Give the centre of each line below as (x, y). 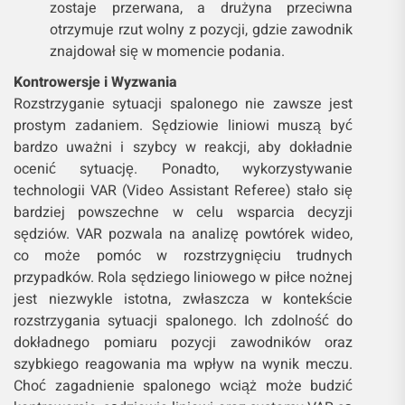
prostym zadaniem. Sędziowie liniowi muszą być (184, 125)
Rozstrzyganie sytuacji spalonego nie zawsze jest (184, 104)
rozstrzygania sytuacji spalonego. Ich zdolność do (184, 320)
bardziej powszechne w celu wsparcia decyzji (184, 212)
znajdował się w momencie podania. (167, 51)
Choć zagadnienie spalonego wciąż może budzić (184, 386)
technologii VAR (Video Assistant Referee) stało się (184, 190)
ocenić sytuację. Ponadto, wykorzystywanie (184, 169)
